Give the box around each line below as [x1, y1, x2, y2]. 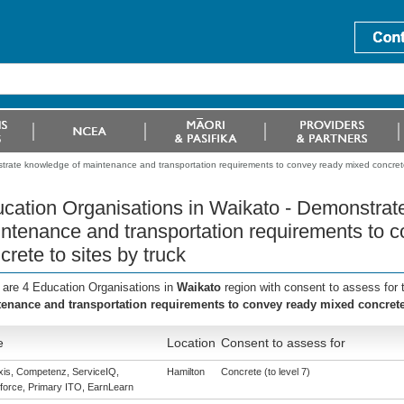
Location [166, 335, 216, 350]
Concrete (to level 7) [220, 366, 310, 377]
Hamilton [166, 366, 205, 377]
